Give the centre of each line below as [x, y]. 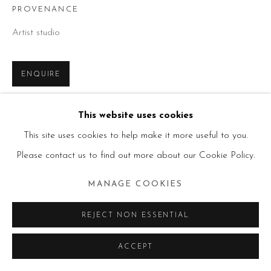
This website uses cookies [135, 116]
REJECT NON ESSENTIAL [135, 215]
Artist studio [36, 33]
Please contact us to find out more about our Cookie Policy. [135, 156]
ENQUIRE [41, 74]
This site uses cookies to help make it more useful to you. [135, 136]
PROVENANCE [45, 9]
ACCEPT [135, 247]
